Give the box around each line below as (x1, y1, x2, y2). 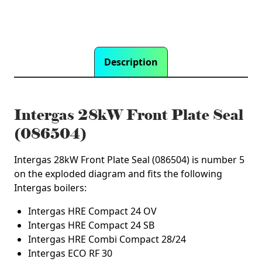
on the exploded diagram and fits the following (14, 167, 222, 180)
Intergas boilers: (14, 181, 87, 194)
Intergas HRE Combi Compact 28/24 (28, 233, 186, 246)
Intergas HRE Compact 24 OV (28, 205, 157, 218)
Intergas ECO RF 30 (28, 247, 112, 260)
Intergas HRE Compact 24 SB (28, 219, 154, 232)
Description (104, 56, 158, 68)
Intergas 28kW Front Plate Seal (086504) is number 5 (14, 153, 244, 166)
